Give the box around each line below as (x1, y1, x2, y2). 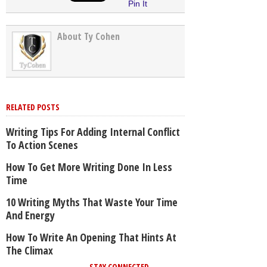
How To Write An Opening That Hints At (6, 230, 176, 245)
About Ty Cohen (57, 30, 120, 44)
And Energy (6, 208, 55, 223)
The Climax (6, 243, 53, 258)
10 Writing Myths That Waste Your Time (6, 195, 178, 210)
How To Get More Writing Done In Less (6, 160, 172, 175)
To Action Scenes (6, 138, 78, 153)
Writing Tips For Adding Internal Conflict (6, 125, 180, 139)
